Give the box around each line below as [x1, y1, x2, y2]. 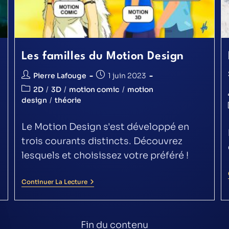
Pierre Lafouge [33, 71, 86, 81]
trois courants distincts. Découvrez [21, 135, 182, 147]
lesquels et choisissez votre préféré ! [21, 150, 189, 162]
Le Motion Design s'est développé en [21, 121, 189, 133]
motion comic [68, 85, 120, 95]
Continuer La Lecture [21, 178, 87, 186]
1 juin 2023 [107, 71, 146, 81]
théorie [54, 96, 81, 105]
